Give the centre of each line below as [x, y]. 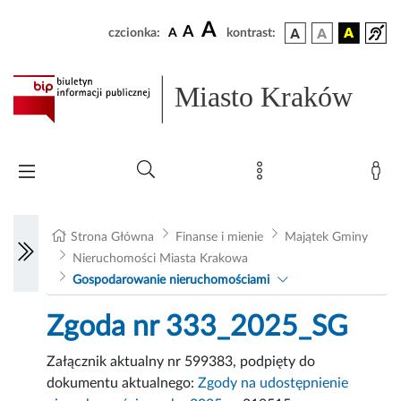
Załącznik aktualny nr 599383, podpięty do [181, 362]
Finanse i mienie [219, 238]
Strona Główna [113, 238]
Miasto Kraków [264, 97]
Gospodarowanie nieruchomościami [171, 281]
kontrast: [251, 33]
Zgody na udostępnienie [273, 384]
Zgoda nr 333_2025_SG [197, 327]
